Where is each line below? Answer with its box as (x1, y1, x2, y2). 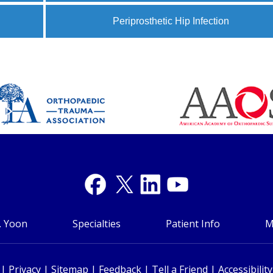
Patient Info (166, 217, 220, 230)
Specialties (73, 217, 121, 230)
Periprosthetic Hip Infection (113, 16, 230, 26)
